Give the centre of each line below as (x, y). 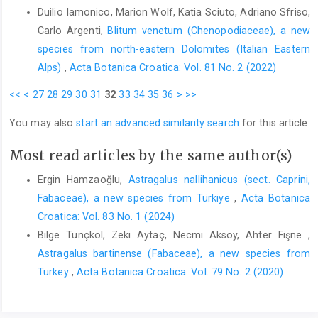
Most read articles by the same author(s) (150, 155)
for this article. (274, 122)
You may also (43, 122)
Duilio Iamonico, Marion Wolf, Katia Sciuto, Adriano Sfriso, (174, 12)
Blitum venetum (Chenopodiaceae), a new (209, 31)
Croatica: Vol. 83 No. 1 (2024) (106, 217)
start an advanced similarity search (158, 122)
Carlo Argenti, (73, 31)
